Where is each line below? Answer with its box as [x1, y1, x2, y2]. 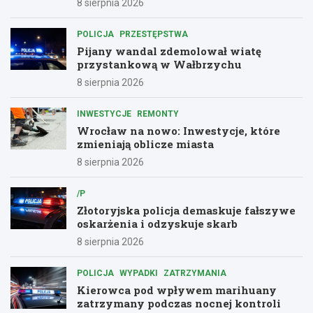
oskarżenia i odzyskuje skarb [77, 216, 238, 231]
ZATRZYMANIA [163, 268, 226, 278]
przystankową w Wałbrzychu [77, 57, 242, 71]
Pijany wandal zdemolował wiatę [77, 43, 261, 58]
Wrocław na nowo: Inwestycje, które [77, 123, 280, 138]
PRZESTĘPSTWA [119, 29, 188, 39]
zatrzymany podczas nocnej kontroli [77, 296, 281, 310]
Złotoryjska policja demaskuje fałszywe [77, 203, 296, 217]
